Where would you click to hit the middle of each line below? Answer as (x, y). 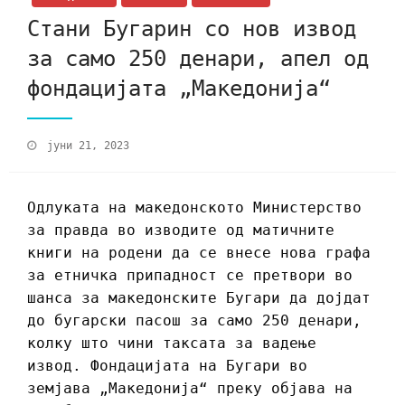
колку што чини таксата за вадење (172, 344)
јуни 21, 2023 (88, 146)
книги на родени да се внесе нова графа (199, 253)
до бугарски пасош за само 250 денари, (194, 321)
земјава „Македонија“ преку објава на (190, 389)
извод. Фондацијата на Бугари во (167, 366)
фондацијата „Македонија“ (179, 88)
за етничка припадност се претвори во (190, 276)
